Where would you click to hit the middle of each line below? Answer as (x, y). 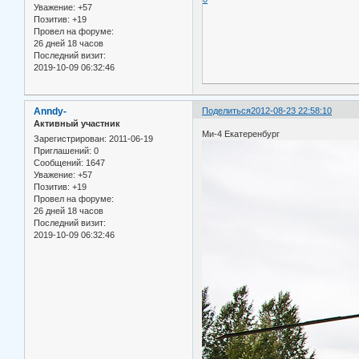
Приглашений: (63, 151)
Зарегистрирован (69, 139)
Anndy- (50, 111)
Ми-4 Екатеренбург (241, 134)
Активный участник (77, 123)
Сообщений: (58, 163)
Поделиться (227, 110)
